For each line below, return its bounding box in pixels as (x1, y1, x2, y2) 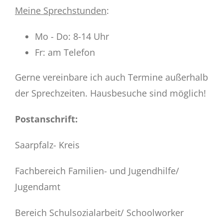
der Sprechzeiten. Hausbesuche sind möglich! (14, 87, 206, 100)
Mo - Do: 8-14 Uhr (34, 30, 109, 43)
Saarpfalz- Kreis (14, 139, 80, 151)
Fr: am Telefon (34, 46, 95, 59)
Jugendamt (14, 181, 60, 193)
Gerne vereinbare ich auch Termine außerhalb (14, 71, 208, 84)
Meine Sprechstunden (14, 4, 107, 17)
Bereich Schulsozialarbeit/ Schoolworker (14, 207, 184, 219)
